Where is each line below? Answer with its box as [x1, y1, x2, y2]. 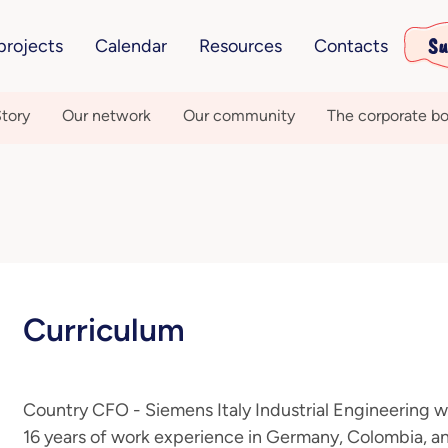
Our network [62, 106, 151, 125]
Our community [183, 106, 295, 125]
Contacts [314, 34, 389, 57]
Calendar [95, 34, 168, 57]
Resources [199, 34, 283, 57]
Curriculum [23, 311, 185, 349]
